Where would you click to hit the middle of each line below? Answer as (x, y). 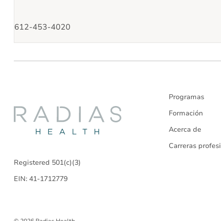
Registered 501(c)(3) (47, 163)
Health (146, 143)
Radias (146, 119)
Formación (186, 113)
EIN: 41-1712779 (41, 179)
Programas (186, 97)
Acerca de (185, 129)
